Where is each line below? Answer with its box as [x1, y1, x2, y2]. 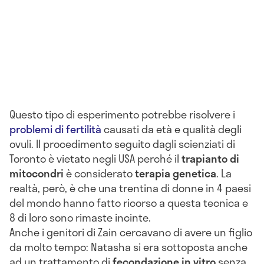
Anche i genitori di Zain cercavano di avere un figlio [9, 224, 252, 241]
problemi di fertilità [9, 121, 101, 138]
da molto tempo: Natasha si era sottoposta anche [9, 239, 247, 256]
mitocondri [9, 165, 64, 182]
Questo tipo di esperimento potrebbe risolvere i [9, 106, 235, 123]
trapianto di [181, 150, 239, 167]
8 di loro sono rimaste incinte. [9, 209, 151, 226]
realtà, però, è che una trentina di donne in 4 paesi [9, 180, 251, 197]
